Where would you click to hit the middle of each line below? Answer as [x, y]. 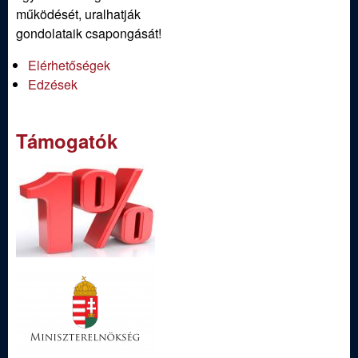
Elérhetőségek [69, 66]
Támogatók [67, 141]
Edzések [53, 85]
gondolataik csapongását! [89, 34]
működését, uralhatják [78, 14]
